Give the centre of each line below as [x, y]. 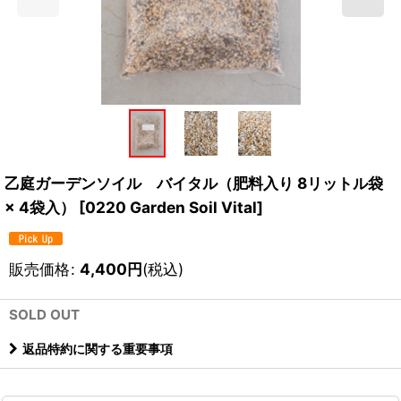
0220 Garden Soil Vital [171, 207]
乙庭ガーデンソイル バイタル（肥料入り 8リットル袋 [194, 183]
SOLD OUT [44, 314]
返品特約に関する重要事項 [98, 348]
